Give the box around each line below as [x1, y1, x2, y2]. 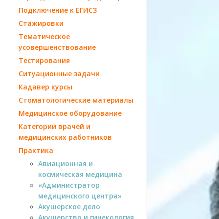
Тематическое [19, 31, 70, 41]
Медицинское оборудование [19, 108, 122, 118]
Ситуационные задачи [19, 68, 100, 78]
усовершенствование [19, 42, 96, 52]
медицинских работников [19, 132, 112, 142]
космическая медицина [38, 169, 122, 179]
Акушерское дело [38, 201, 100, 211]
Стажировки [19, 18, 64, 28]
